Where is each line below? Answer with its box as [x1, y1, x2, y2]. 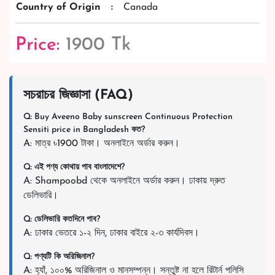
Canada [123, 2, 158, 12]
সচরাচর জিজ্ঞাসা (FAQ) [23, 88, 133, 103]
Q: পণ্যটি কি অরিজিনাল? [23, 252, 95, 261]
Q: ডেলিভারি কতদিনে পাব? [23, 215, 100, 224]
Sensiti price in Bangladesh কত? [23, 125, 145, 134]
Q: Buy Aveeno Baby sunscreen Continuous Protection [23, 112, 233, 122]
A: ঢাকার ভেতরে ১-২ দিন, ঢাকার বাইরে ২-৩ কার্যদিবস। [23, 228, 199, 238]
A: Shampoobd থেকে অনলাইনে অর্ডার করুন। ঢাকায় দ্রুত [23, 176, 225, 186]
